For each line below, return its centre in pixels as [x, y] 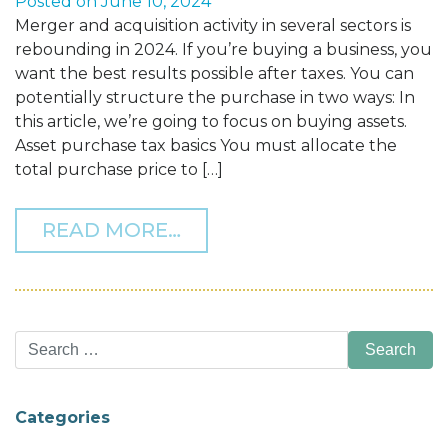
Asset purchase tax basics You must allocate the [206, 146]
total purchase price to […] [119, 170]
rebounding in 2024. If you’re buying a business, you [223, 50]
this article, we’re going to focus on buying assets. [211, 122]
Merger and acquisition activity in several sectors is [213, 26]
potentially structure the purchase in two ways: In [215, 98]
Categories [62, 418]
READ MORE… [111, 230]
